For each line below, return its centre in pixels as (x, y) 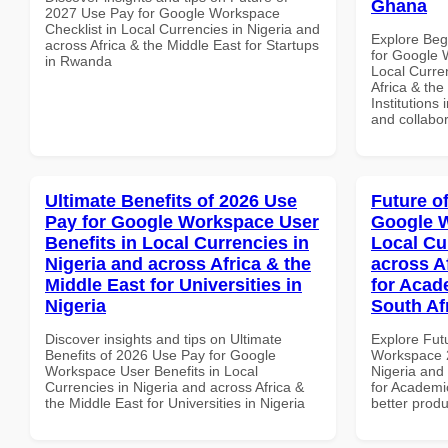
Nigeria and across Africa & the (178, 263)
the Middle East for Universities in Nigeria (175, 402)
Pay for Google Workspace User (182, 221)
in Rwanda (78, 60)
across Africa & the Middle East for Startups (182, 44)
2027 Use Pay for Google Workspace (162, 12)
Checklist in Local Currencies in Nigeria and (182, 28)
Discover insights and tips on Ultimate (163, 338)
